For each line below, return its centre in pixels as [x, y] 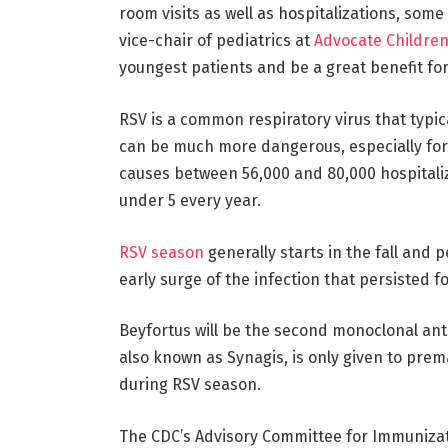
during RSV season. [189, 385]
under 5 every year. [189, 200]
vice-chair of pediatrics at [216, 41]
